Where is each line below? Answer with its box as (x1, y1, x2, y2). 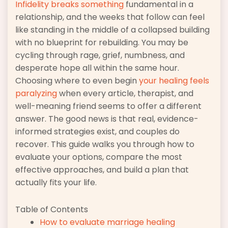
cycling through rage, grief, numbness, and (15, 49, 185, 62)
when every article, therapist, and (57, 88, 193, 100)
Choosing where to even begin (15, 75, 139, 87)
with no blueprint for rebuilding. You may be (15, 37, 188, 49)
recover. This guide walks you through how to (15, 138, 194, 151)
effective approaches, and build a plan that (15, 164, 189, 176)
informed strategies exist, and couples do (15, 126, 180, 138)
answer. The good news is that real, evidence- (15, 113, 198, 125)
